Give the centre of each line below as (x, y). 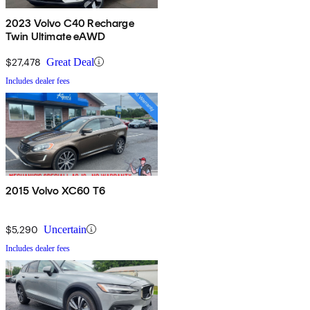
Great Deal (70, 62)
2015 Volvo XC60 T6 (55, 190)
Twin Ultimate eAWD (55, 36)
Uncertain (65, 229)
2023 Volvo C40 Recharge (70, 23)
